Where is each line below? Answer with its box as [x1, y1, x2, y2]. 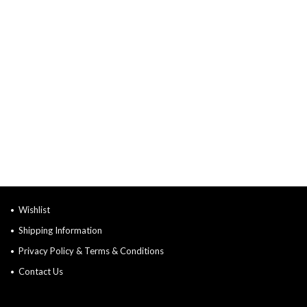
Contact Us [19, 266, 63, 277]
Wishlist [19, 204, 50, 215]
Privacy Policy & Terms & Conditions [19, 245, 164, 256]
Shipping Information [19, 225, 102, 236]
